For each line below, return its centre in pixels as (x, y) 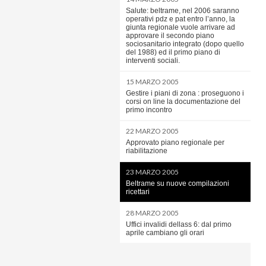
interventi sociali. (153, 61)
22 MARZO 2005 (152, 131)
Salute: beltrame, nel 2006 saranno (183, 11)
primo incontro (149, 110)
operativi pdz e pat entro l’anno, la (180, 19)
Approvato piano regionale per (175, 142)
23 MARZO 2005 (152, 172)
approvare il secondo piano (170, 36)
